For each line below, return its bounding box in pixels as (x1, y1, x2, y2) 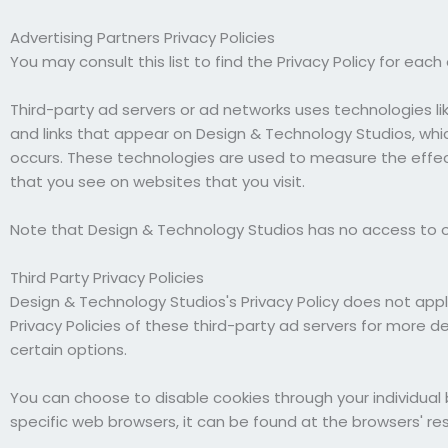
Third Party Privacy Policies (10, 266, 204, 288)
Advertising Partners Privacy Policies (10, 26, 275, 48)
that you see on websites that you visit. (10, 170, 305, 192)
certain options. (10, 338, 127, 360)
